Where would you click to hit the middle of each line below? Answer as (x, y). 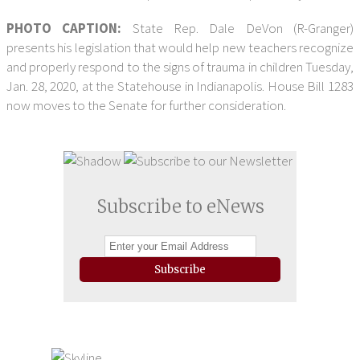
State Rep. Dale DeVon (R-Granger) (243, 28)
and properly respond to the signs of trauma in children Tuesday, (180, 67)
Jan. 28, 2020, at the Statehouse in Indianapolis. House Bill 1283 (180, 86)
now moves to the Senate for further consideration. (146, 105)
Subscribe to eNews (180, 207)
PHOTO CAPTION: (70, 28)
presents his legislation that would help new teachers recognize (180, 47)
